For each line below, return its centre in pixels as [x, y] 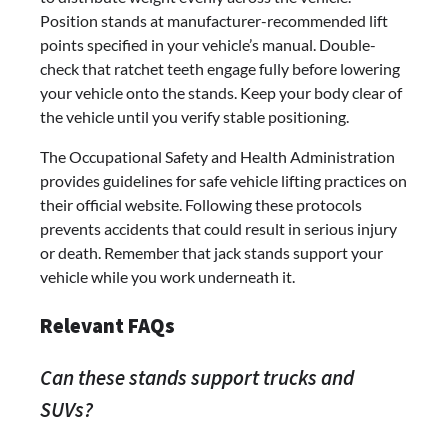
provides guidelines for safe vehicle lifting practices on [223, 180]
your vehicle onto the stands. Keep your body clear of [221, 92]
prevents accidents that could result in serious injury [218, 228]
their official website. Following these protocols [201, 204]
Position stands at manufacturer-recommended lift [214, 20]
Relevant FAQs [107, 325]
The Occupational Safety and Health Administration [217, 156]
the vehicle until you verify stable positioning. [194, 116]
